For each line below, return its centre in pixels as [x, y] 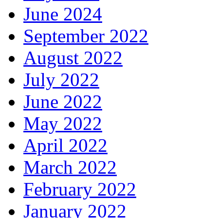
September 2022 [86, 36]
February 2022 [80, 189]
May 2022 [63, 124]
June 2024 [63, 14]
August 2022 [73, 58]
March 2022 [70, 167]
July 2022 [61, 80]
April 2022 [65, 145]
